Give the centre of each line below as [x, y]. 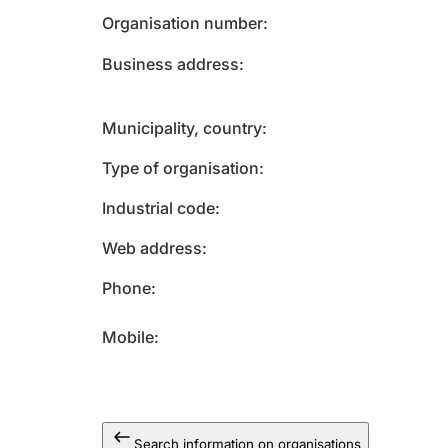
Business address [170, 64]
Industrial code [158, 208]
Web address [152, 248]
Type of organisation [180, 168]
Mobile [128, 337]
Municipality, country [182, 128]
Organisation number [182, 23]
